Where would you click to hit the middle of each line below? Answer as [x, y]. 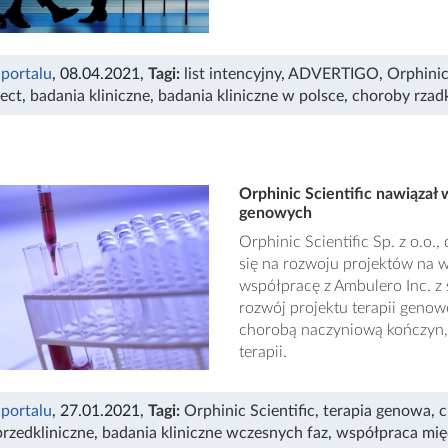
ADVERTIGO [333, 73]
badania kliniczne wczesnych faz [215, 432]
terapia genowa [377, 410]
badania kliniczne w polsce [251, 95]
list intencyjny [232, 73]
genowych [275, 212]
